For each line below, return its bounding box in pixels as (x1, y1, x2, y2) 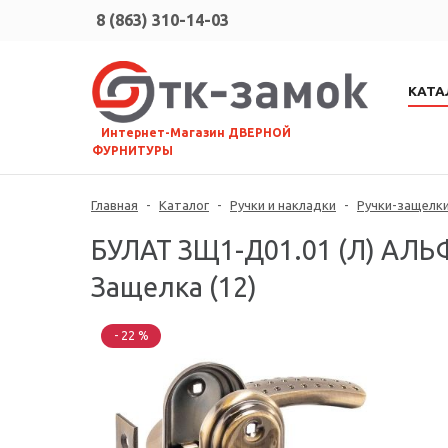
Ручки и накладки (230, 198, 336, 213)
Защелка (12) (91, 272, 257, 303)
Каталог (159, 198, 209, 213)
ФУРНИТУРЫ (92, 144, 173, 158)
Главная (91, 198, 138, 213)
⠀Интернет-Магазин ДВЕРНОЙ (92, 126, 291, 140)
